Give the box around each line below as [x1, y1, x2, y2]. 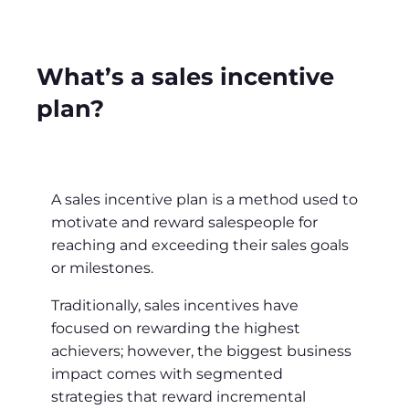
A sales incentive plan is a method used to [51, 190, 358, 208]
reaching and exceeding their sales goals [51, 236, 349, 254]
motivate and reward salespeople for [51, 213, 318, 231]
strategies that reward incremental [51, 387, 306, 405]
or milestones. [51, 258, 153, 277]
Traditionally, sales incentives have [51, 296, 299, 314]
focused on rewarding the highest [51, 319, 300, 337]
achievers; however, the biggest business [51, 341, 351, 360]
